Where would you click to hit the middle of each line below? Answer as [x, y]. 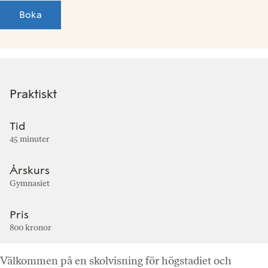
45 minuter [30, 139]
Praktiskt [33, 94]
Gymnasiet [30, 183]
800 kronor [31, 227]
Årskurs [30, 170]
